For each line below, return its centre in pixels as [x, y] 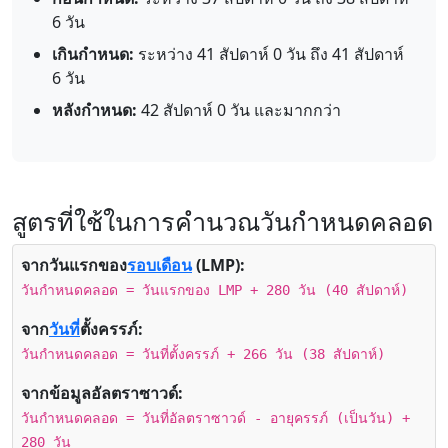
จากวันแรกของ [74, 265]
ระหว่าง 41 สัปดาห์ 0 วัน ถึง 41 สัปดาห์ [269, 54]
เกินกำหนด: [93, 54]
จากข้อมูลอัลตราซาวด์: [102, 393]
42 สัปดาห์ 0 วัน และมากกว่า [239, 110]
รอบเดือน [159, 265]
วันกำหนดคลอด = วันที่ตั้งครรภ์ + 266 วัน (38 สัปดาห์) [203, 354]
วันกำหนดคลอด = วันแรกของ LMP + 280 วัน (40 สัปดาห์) [214, 290]
